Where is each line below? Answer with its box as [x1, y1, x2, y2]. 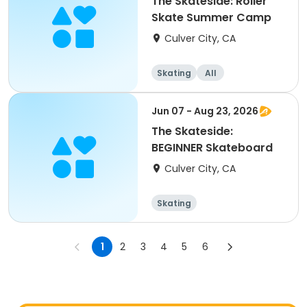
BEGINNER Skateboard [151, 140, 273, 156]
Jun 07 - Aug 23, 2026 [151, 104, 258, 118]
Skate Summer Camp [151, 10, 271, 25]
